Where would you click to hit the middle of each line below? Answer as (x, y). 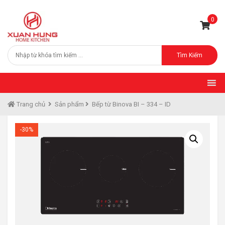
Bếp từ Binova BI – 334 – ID (131, 104)
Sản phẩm (69, 104)
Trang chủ (30, 104)
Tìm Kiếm (190, 55)
